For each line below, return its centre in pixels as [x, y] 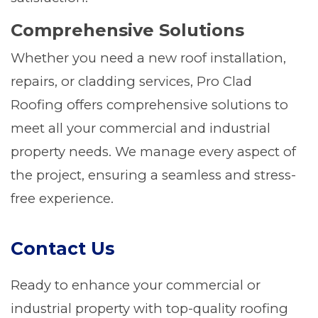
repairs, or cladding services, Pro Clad [131, 81]
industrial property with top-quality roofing [149, 308]
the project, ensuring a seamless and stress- [153, 175]
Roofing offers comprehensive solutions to [149, 105]
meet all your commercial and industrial [141, 128]
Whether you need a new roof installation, [148, 58]
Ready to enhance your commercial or [136, 285]
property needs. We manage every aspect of [153, 152]
